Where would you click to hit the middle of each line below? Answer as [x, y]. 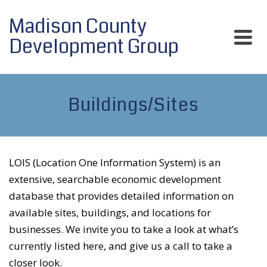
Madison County [78, 27]
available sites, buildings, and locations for [110, 212]
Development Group [94, 47]
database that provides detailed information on [121, 196]
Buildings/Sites [133, 105]
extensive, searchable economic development [115, 179]
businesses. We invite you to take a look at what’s [124, 229]
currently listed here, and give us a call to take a [121, 246]
